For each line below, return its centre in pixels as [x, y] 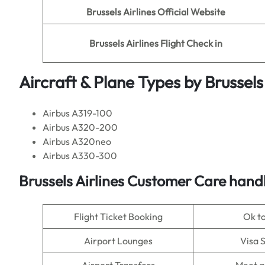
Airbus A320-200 [80, 127]
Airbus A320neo [77, 141]
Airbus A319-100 [77, 113]
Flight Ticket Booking [118, 216]
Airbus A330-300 [80, 156]
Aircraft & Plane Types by [112, 82]
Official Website [191, 12]
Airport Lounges [118, 241]
